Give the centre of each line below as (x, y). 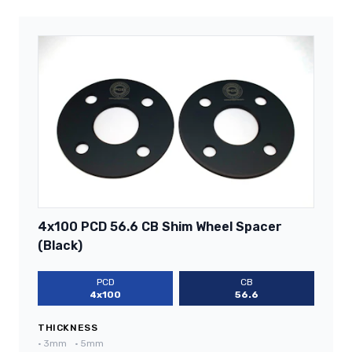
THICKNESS (68, 328)
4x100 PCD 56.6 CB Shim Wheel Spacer (160, 227)
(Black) (60, 246)
